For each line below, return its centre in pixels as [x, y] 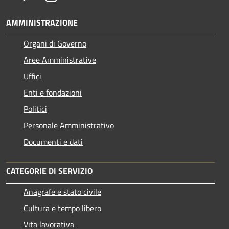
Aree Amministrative [60, 60]
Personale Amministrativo [69, 125]
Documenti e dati [53, 141]
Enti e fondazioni [53, 92]
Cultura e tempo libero [62, 208]
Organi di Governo [55, 43]
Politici [35, 109]
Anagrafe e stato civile [62, 191]
